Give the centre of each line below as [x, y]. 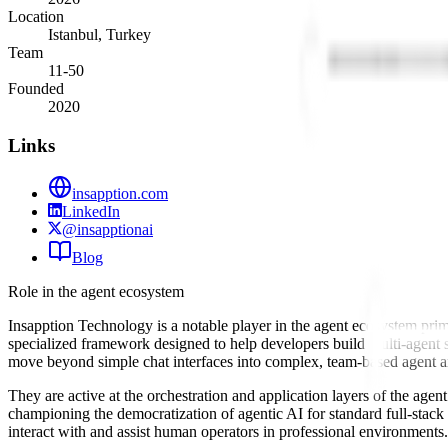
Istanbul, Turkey [99, 34]
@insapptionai [107, 230]
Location [36, 16]
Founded [36, 88]
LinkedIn [91, 212]
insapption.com [120, 194]
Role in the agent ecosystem [96, 292]
